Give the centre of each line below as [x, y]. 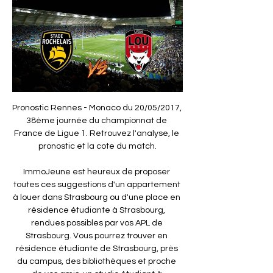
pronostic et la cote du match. [97, 146]
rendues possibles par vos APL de [97, 223]
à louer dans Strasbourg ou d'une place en [97, 197]
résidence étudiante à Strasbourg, [97, 210]
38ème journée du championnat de [97, 120]
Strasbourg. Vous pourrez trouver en [97, 236]
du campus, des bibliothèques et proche [97, 261]
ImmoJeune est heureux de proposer [97, 172]
